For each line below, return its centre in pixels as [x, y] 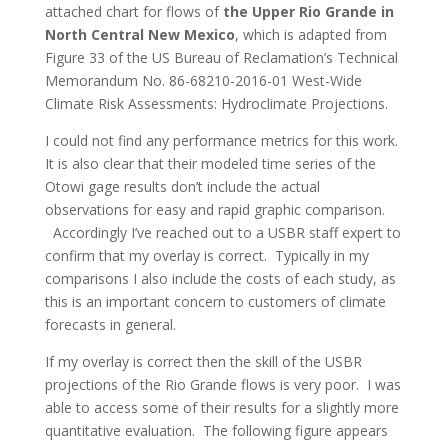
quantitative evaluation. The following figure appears [216, 430]
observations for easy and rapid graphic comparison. [214, 209]
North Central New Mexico [139, 34]
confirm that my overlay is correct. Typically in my [206, 255]
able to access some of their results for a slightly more [221, 407]
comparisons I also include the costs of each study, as [220, 278]
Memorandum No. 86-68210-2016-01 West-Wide [203, 80]
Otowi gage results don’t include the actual [182, 186]
